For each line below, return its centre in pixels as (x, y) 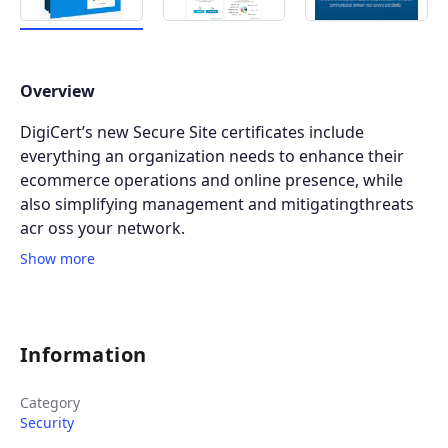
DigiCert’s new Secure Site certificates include (192, 132)
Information (83, 354)
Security (47, 422)
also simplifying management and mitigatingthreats (217, 204)
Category (50, 402)
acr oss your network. (102, 228)
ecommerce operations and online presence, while (211, 180)
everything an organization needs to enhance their (212, 156)
